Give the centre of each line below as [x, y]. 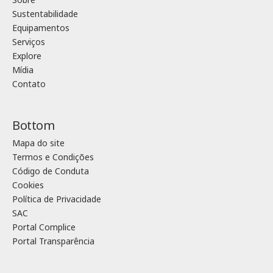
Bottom [33, 126]
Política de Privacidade [57, 199]
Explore [27, 56]
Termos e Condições [53, 157]
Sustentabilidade [45, 14]
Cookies [28, 185]
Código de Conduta [51, 171]
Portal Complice [44, 227]
